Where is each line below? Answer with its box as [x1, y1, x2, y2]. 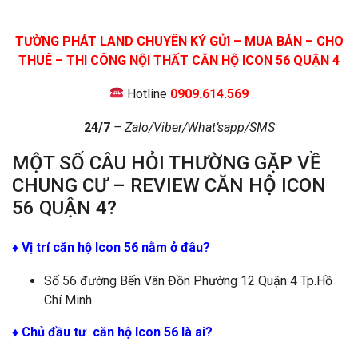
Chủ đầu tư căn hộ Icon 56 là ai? [22, 324, 213, 340]
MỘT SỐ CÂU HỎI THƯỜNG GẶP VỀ [12, 151, 321, 174]
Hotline [124, 86, 171, 101]
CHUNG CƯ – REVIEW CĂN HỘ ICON [12, 173, 326, 197]
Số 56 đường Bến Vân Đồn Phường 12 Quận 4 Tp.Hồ [44, 272, 332, 288]
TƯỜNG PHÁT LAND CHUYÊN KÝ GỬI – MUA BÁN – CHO [14, 33, 344, 49]
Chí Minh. [44, 292, 94, 308]
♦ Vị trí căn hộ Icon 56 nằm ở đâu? [12, 239, 210, 255]
